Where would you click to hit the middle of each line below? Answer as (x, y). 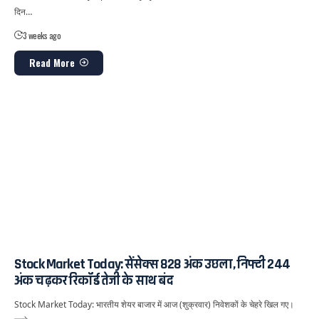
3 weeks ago (42, 35)
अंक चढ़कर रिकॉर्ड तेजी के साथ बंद (94, 281)
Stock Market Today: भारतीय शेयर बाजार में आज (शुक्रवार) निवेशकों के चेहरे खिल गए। (154, 305)
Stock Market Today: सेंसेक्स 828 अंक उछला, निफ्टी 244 (152, 265)
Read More (52, 63)
